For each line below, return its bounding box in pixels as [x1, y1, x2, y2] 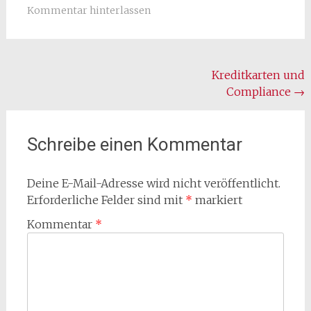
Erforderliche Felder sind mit [26, 192, 185, 207]
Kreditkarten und [212, 67, 305, 82]
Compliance [226, 84, 294, 99]
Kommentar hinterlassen [26, 3, 151, 17]
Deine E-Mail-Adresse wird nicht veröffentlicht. [26, 176, 280, 190]
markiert [192, 192, 242, 207]
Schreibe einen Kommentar [26, 133, 242, 155]
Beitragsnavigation [5, 66, 154, 87]
